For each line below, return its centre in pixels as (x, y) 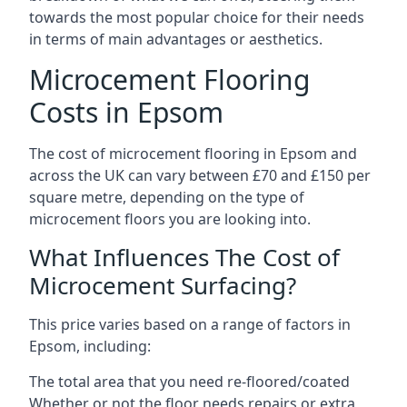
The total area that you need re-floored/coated (189, 382)
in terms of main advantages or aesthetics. (176, 39)
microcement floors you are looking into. (170, 219)
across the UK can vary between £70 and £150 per (200, 175)
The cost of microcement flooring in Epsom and (193, 154)
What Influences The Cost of (184, 257)
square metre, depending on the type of (167, 197)
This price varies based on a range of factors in (190, 324)
